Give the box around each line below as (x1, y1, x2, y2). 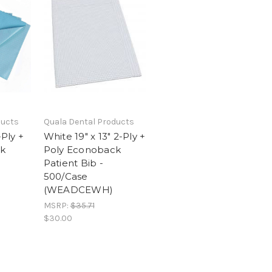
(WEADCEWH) (43, 184, 113, 195)
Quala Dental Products (43, 117, 134, 127)
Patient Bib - (43, 157, 103, 169)
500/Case (43, 171, 88, 182)
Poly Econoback (43, 144, 121, 155)
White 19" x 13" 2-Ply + (43, 131, 146, 142)
